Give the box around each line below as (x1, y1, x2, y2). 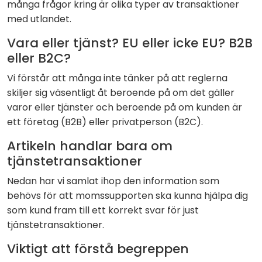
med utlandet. (7, 12, 71, 26)
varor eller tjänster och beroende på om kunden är (7, 101, 242, 115)
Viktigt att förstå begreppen (7, 240, 189, 258)
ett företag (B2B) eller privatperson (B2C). (7, 115, 203, 129)
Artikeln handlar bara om (7, 137, 173, 156)
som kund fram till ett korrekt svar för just (7, 204, 199, 218)
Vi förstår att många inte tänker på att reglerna (7, 71, 227, 85)
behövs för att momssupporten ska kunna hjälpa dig (7, 189, 248, 203)
